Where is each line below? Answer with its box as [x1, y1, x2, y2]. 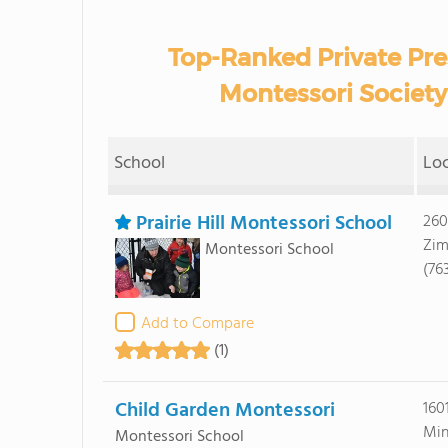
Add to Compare [140, 311, 254, 337]
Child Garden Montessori [114, 395, 335, 427]
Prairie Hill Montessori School [135, 208, 392, 240]
